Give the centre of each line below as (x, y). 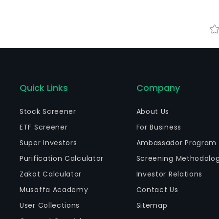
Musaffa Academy (54, 190)
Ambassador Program (176, 143)
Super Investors (48, 143)
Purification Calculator (62, 158)
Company (158, 88)
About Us (153, 111)
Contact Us (157, 190)
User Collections (50, 205)
